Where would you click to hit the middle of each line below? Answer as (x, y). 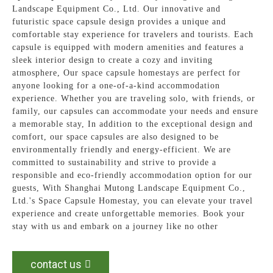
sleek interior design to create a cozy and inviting (113, 60)
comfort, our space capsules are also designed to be (116, 136)
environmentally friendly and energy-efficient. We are (122, 149)
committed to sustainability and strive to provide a (115, 162)
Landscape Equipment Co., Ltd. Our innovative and (117, 9)
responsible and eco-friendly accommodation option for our (133, 175)
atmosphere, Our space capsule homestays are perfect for (127, 73)
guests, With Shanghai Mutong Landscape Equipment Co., (129, 188)
